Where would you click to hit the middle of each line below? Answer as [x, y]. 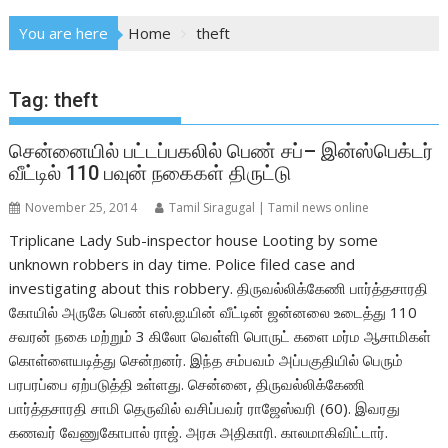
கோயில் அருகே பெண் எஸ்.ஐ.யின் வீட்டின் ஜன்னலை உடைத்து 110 [213, 312]
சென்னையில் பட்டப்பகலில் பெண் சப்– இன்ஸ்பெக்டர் [221, 151]
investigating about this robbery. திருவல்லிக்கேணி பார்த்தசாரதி [219, 288]
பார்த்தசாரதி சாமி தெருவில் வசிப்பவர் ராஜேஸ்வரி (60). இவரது [205, 408]
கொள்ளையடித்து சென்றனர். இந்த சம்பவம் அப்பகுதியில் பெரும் [206, 360]
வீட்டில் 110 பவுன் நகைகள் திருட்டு [150, 173]
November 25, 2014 [81, 207]
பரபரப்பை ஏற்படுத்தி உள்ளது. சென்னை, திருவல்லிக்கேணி [187, 384]
